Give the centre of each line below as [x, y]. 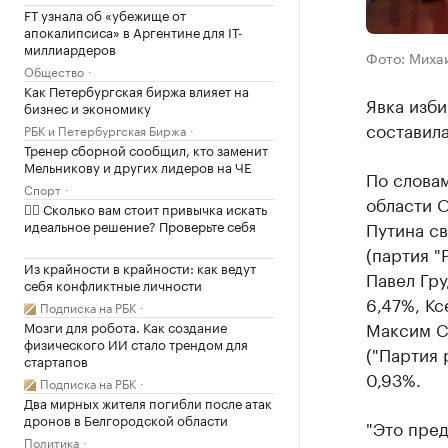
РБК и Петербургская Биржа [105, 129]
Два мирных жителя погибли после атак [148, 402]
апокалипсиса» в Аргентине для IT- [133, 31]
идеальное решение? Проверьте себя [140, 225]
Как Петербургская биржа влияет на [136, 90]
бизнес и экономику [87, 107]
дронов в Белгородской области [126, 419]
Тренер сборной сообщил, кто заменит [146, 149]
